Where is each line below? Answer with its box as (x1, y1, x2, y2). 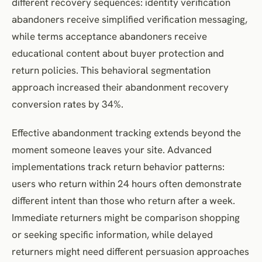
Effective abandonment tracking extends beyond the (12, 126, 241, 139)
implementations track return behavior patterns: (12, 160, 225, 173)
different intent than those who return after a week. (12, 194, 235, 207)
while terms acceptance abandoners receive (12, 29, 207, 43)
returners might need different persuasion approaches (12, 244, 249, 258)
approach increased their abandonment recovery (12, 80, 229, 94)
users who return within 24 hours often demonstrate (12, 177, 242, 190)
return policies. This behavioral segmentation (12, 63, 211, 77)
